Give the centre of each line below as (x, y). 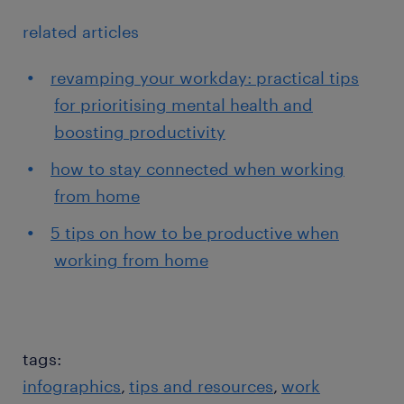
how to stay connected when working (197, 168)
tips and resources (201, 386)
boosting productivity (140, 131)
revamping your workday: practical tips (205, 77)
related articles (81, 31)
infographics (72, 386)
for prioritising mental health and (184, 104)
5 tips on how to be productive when (195, 232)
